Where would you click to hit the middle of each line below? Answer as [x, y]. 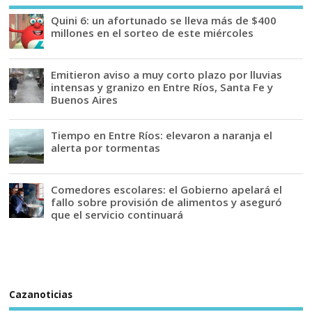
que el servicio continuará [117, 215]
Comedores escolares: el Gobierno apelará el [167, 190]
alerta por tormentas [106, 148]
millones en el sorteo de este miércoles [153, 33]
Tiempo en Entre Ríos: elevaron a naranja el [162, 135]
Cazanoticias [41, 294]
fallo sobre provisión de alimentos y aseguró [167, 202]
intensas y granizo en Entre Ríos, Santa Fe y [162, 87]
